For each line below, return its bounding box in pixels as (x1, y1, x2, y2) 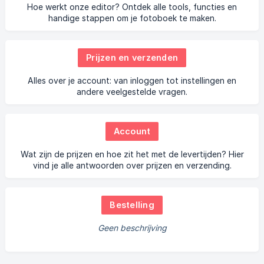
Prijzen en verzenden (86, 52, 178, 62)
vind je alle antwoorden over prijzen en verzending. (32, 160, 232, 170)
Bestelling (110, 200, 154, 210)
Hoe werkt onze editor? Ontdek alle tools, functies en (27, 2, 237, 12)
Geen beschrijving (97, 223, 167, 233)
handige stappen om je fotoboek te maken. (48, 13, 216, 23)
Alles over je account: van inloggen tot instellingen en (28, 75, 236, 85)
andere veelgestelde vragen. (77, 87, 187, 97)
